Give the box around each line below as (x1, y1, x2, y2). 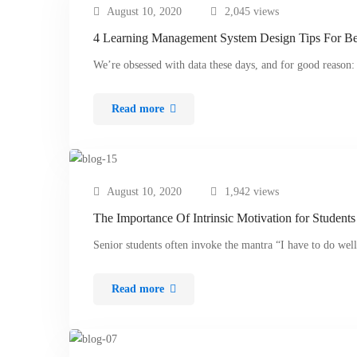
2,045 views (225, 6, 279, 18)
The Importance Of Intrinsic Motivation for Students (93, 211, 355, 225)
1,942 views (225, 186, 279, 198)
